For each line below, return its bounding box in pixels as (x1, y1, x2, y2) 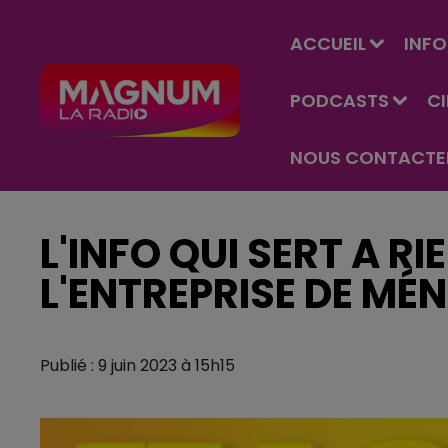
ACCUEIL (290, 31, 366, 56)
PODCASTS (290, 88, 389, 113)
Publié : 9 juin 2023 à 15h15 (40, 354, 235, 377)
